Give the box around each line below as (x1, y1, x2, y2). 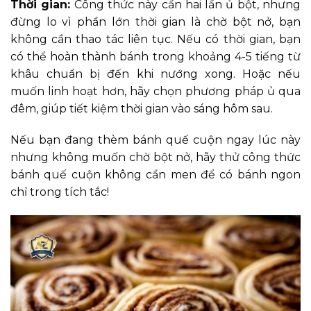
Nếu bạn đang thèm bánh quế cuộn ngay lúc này (10, 133, 301, 147)
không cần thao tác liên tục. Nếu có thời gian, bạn (10, 32, 301, 46)
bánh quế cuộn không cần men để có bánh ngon (10, 168, 301, 182)
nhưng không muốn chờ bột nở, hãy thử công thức (10, 151, 301, 165)
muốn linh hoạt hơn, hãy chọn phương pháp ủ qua (10, 84, 301, 98)
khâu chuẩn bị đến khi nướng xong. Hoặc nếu (10, 67, 301, 81)
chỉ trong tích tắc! (10, 185, 109, 199)
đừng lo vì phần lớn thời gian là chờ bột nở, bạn (10, 15, 301, 28)
